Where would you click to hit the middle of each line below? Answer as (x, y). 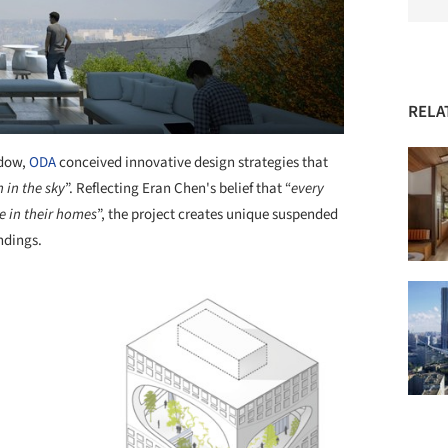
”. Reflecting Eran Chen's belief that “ (178, 189)
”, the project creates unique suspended (217, 215)
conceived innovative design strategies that (192, 163)
